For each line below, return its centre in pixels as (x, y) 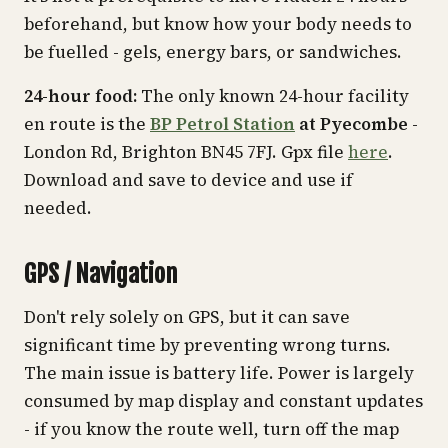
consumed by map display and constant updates (223, 401)
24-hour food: (80, 95)
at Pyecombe (351, 123)
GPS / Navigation (100, 273)
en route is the (87, 123)
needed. (58, 207)
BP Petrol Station (222, 123)
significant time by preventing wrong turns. (207, 345)
